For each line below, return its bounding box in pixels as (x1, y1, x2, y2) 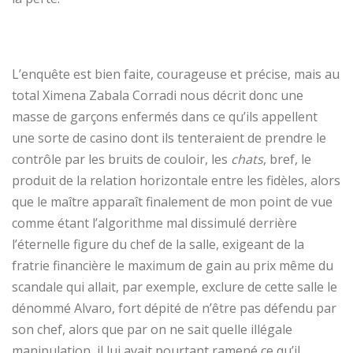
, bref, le (263, 150, 311, 168)
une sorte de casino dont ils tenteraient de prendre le (12, 128, 326, 147)
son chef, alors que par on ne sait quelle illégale (12, 320, 292, 338)
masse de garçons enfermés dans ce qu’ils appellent (12, 107, 318, 125)
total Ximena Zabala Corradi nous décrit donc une (12, 86, 303, 104)
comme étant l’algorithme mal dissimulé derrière (12, 214, 297, 232)
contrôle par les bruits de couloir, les (12, 150, 231, 168)
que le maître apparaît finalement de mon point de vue (12, 192, 333, 210)
